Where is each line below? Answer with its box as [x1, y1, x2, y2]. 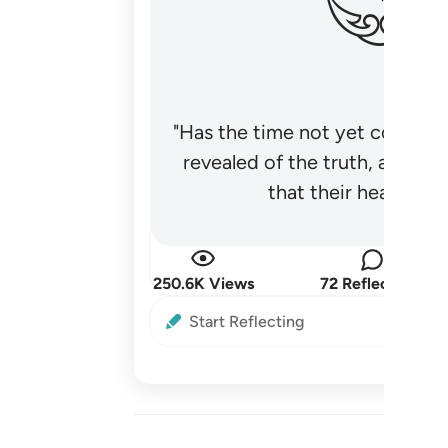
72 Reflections [320, 274, 425, 293]
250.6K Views [152, 274, 254, 293]
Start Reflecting [189, 312, 305, 331]
